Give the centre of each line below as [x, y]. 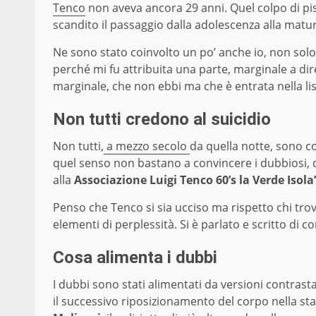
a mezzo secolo [147, 146]
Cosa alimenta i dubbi [135, 258]
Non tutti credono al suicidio [162, 120]
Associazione [110, 180]
